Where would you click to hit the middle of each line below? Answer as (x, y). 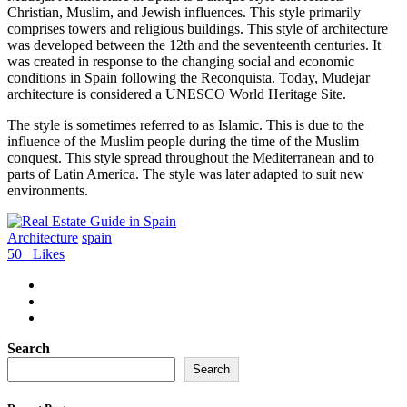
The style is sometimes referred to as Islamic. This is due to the (186, 125)
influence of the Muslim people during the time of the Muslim (183, 142)
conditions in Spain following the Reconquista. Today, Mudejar (189, 78)
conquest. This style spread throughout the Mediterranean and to (191, 158)
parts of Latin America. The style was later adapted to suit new (186, 174)
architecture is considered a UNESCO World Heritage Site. (177, 94)
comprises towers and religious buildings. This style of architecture (198, 29)
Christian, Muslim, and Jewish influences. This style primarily (184, 13)
